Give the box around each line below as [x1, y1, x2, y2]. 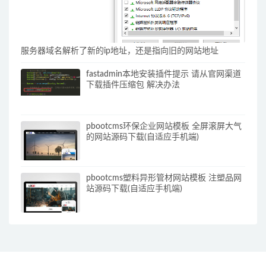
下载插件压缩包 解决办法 [86, 81, 180, 90]
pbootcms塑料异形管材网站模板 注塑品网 [86, 174, 242, 183]
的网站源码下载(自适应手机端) [86, 132, 199, 141]
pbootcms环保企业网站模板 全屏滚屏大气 [86, 122, 242, 131]
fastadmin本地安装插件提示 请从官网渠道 [86, 70, 241, 79]
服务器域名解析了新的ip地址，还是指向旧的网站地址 [21, 47, 218, 56]
